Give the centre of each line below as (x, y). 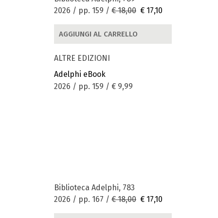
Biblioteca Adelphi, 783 (94, 187)
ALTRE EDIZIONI (82, 58)
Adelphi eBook (80, 74)
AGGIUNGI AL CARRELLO (98, 34)
